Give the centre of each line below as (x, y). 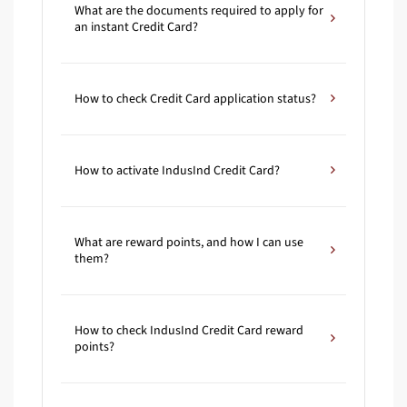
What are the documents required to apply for (199, 11)
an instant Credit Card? (136, 28)
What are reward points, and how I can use (189, 243)
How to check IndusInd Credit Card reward (189, 331)
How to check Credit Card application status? (195, 99)
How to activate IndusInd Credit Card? (177, 171)
